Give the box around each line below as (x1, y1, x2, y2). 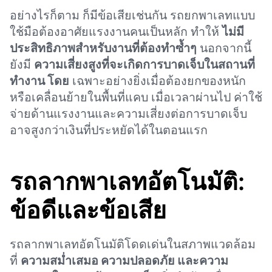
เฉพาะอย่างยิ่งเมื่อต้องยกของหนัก (69, 73, 246, 88)
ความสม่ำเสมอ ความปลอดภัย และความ (20, 253, 228, 268)
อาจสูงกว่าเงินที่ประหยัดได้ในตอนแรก (9, 122, 208, 137)
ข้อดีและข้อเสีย (9, 195, 166, 225)
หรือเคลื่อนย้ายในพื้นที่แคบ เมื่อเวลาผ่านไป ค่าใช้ (9, 89, 262, 104)
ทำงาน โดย (9, 73, 69, 88)
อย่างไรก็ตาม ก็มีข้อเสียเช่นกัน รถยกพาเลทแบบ (9, 7, 255, 22)
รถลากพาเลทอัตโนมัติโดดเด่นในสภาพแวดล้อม (9, 236, 256, 251)
